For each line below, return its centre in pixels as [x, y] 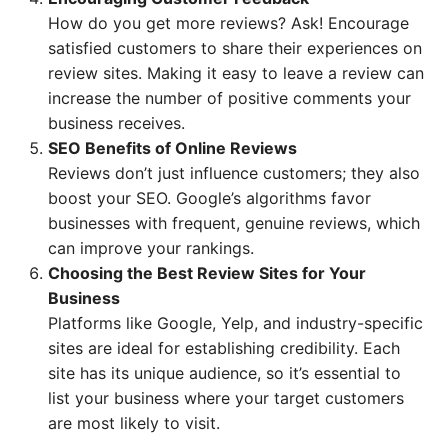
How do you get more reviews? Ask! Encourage [228, 23]
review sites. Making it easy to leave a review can [236, 73]
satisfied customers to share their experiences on [235, 48]
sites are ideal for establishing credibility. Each [224, 348]
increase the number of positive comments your [229, 98]
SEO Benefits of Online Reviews [172, 148]
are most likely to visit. [134, 423]
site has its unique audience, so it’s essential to [224, 373]
